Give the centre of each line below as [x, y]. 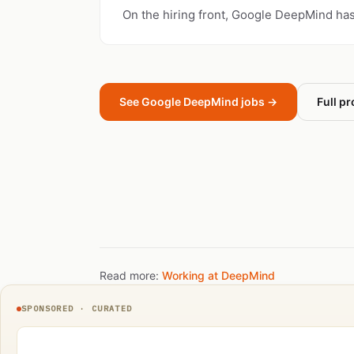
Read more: [131, 275]
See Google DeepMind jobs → [198, 102]
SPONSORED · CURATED [77, 309]
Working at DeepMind [218, 275]
